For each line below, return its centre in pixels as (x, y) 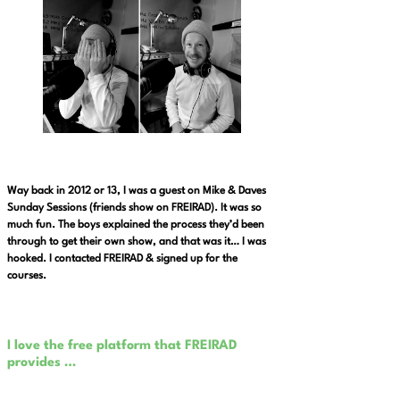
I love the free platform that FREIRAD (122, 346)
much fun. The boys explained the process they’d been (136, 225)
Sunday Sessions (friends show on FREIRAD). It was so (134, 208)
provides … (42, 362)
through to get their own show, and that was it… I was (137, 242)
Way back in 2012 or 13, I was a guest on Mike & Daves (137, 191)
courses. (27, 275)
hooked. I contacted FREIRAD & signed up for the (122, 258)
